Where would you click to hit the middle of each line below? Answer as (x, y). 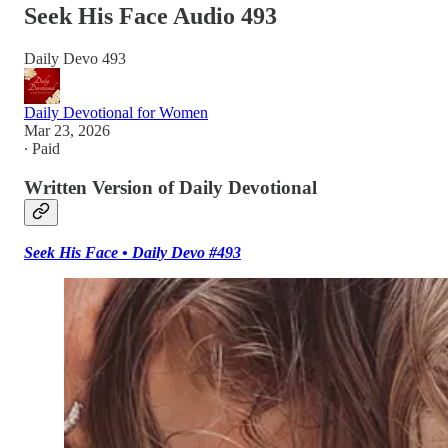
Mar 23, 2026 (67, 130)
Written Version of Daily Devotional (170, 187)
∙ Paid (42, 148)
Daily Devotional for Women (116, 112)
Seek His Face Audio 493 (150, 15)
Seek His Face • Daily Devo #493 (132, 253)
